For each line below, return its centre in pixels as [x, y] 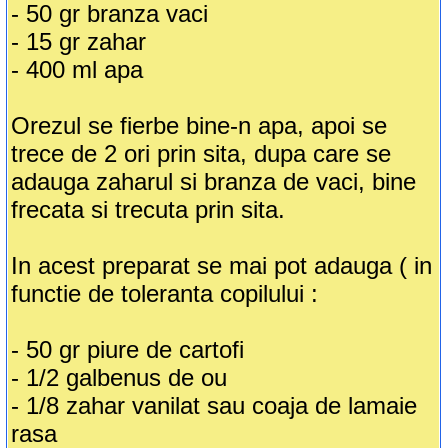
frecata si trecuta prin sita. [148, 210]
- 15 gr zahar [79, 42]
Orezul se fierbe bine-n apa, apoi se [199, 126]
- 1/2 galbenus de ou [119, 378]
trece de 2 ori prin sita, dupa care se [201, 154]
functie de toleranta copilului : [165, 294]
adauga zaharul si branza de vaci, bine [214, 182]
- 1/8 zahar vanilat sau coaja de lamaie [214, 406]
